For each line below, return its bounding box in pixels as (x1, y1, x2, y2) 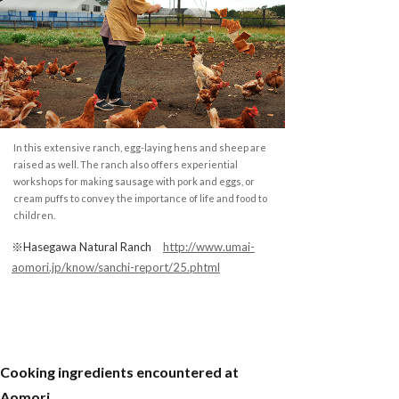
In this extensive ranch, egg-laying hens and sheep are (13, 141, 266, 153)
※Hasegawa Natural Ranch (12, 239, 163, 254)
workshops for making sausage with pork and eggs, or (13, 175, 255, 187)
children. (13, 208, 55, 221)
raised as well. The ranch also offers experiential (13, 158, 238, 170)
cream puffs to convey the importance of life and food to (13, 191, 267, 204)
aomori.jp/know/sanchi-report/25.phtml (12, 259, 220, 274)
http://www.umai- (163, 239, 255, 254)
